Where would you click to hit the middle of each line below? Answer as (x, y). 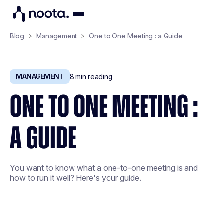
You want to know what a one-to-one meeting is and (104, 168)
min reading (93, 76)
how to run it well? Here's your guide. (75, 178)
